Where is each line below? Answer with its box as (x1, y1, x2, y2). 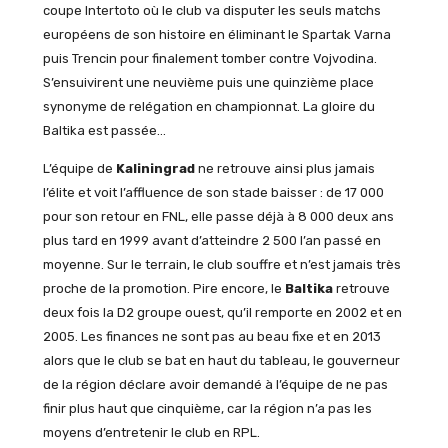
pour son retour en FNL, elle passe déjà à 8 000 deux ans (42, 209, 394, 225)
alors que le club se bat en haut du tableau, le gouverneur (42, 353, 400, 369)
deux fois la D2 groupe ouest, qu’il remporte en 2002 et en (42, 305, 402, 321)
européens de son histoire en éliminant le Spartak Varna (42, 26, 391, 42)
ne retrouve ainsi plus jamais (194, 161, 375, 177)
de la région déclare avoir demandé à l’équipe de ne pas (42, 377, 388, 393)
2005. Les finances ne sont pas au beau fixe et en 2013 (42, 329, 381, 345)
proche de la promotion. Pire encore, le (42, 281, 285, 297)
